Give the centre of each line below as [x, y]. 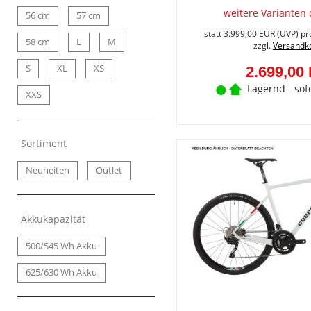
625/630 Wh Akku [61, 272]
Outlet [109, 170]
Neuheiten [48, 170]
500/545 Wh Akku [61, 246]
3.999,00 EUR [249, 34]
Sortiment [44, 143]
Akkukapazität [53, 219]
